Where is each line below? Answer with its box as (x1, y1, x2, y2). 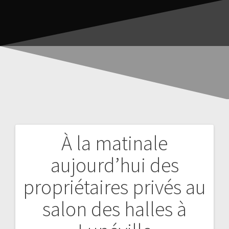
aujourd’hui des (50, 152, 179, 178)
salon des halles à (42, 196, 187, 222)
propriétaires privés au (23, 174, 206, 200)
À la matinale (61, 130, 168, 156)
